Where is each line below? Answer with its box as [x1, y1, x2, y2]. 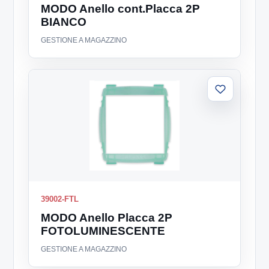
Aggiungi [220, 88, 255, 97]
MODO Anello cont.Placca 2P [41, 2, 201, 16]
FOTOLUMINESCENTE [41, 225, 166, 238]
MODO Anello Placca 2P [41, 211, 173, 225]
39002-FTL [41, 195, 79, 204]
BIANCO [41, 16, 87, 29]
